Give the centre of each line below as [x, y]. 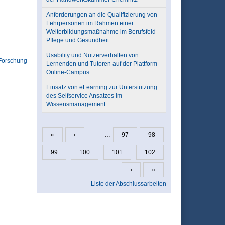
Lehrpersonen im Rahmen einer [90, 23]
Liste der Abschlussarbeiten [129, 184]
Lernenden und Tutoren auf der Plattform [101, 64]
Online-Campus [68, 72]
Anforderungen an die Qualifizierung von [101, 15]
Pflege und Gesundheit [77, 40]
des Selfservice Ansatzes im [84, 96]
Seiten [57, 141]
